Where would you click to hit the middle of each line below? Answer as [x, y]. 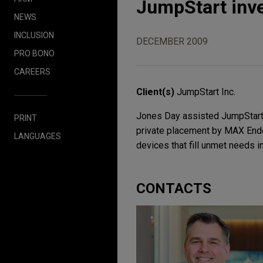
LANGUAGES [38, 136]
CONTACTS [174, 189]
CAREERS [32, 71]
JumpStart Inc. [206, 92]
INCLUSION [34, 35]
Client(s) [156, 92]
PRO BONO [34, 53]
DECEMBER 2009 [172, 42]
